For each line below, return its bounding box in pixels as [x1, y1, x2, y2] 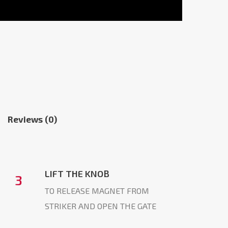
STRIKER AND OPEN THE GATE [44, 201, 156, 211]
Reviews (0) [7, 114, 57, 125]
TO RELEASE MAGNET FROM [44, 186, 149, 196]
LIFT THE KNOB [44, 168, 109, 180]
